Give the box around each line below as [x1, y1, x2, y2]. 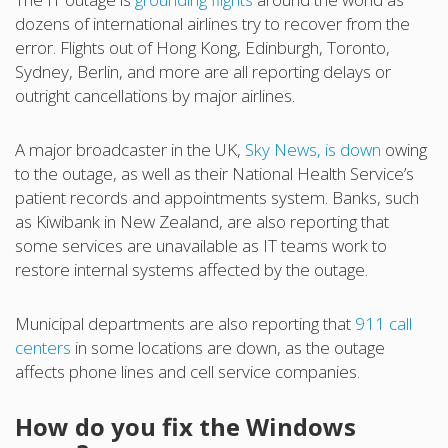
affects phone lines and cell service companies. [15, 359, 360, 383]
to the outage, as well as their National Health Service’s [15, 161, 414, 185]
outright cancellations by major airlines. [15, 83, 295, 107]
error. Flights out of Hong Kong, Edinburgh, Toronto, [15, 35, 390, 59]
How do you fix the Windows [15, 409, 356, 443]
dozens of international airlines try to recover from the [15, 11, 410, 35]
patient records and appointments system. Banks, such [15, 185, 419, 209]
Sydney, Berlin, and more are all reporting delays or [15, 59, 391, 83]
